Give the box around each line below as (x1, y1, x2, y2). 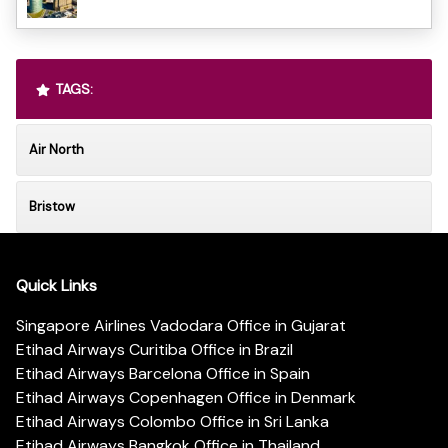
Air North (29, 140, 84, 158)
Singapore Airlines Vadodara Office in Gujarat (16, 315, 346, 337)
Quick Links (16, 275, 97, 297)
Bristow (29, 197, 75, 215)
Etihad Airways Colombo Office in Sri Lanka (16, 411, 329, 433)
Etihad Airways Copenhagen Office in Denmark (16, 387, 356, 409)
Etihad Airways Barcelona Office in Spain (16, 363, 310, 385)
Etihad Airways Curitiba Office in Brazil (16, 339, 293, 361)
